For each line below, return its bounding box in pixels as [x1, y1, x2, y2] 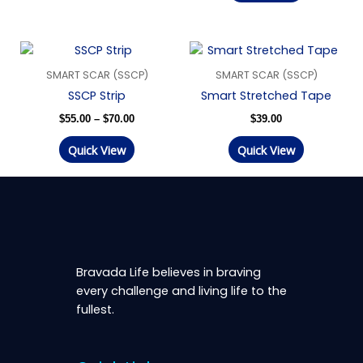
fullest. [75, 301, 117, 318]
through [134, 82, 173, 95]
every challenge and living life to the [75, 283, 287, 300]
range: [134, 54, 165, 67]
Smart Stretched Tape [201, 88, 331, 105]
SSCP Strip [68, 88, 126, 105]
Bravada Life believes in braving [75, 264, 261, 281]
